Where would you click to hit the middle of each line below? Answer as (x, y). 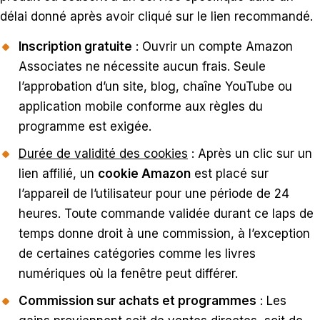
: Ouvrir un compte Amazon (212, 47)
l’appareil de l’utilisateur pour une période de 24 (154, 194)
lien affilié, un (58, 174)
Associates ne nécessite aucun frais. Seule (142, 67)
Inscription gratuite (75, 47)
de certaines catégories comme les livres (137, 254)
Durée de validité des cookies (103, 154)
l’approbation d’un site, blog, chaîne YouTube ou (155, 87)
